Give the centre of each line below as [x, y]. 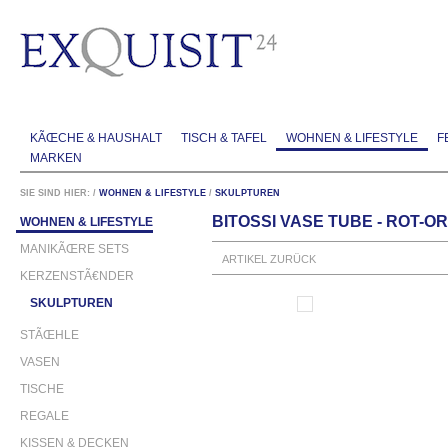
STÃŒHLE [49, 334]
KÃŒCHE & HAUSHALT [95, 138]
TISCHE [42, 388]
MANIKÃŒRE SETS [74, 248]
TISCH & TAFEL [223, 138]
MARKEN [55, 158]
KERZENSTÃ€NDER [77, 275]
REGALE [44, 415]
